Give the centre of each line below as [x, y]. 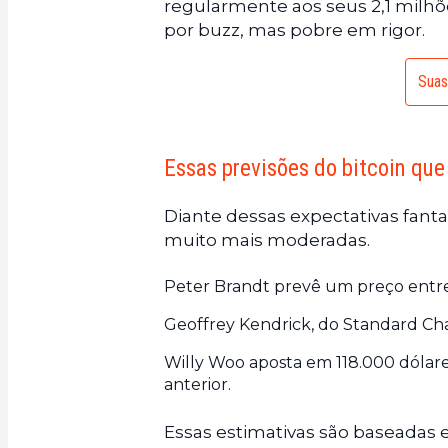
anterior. [197, 385]
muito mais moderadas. [267, 240]
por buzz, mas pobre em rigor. [294, 30]
